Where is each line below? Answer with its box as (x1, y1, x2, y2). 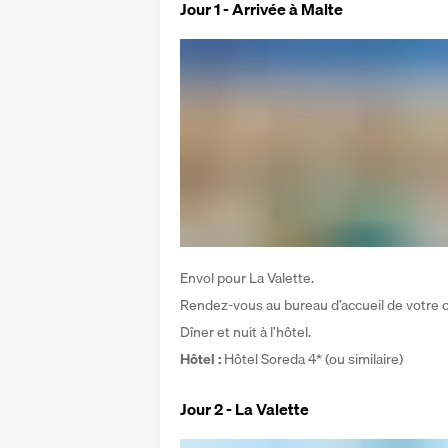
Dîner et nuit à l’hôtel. (180, 321, 311, 343)
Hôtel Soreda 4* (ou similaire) (224, 348, 403, 370)
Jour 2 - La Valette (180, 396, 309, 422)
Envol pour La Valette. (180, 267, 314, 289)
